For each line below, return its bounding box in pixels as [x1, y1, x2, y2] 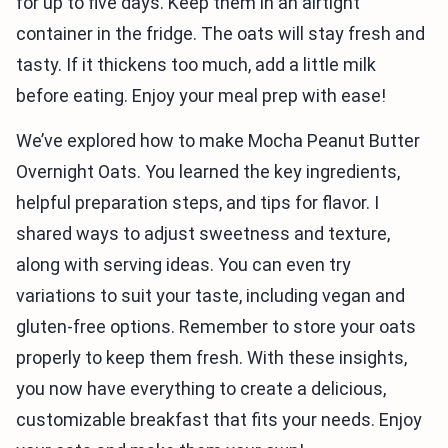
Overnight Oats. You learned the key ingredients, [16, 161, 400, 183]
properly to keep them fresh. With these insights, [16, 347, 407, 369]
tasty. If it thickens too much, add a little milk [16, 54, 376, 76]
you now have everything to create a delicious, [16, 378, 386, 400]
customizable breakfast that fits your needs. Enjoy [16, 409, 422, 431]
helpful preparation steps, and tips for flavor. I [16, 192, 379, 214]
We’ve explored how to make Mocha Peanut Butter [16, 130, 420, 152]
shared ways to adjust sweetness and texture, [16, 223, 390, 245]
